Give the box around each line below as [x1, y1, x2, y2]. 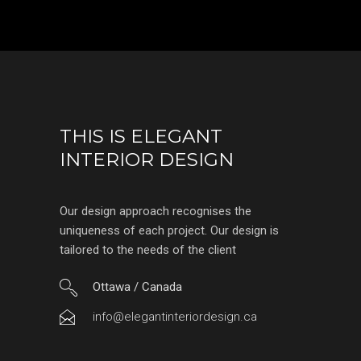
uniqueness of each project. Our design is [60, 223, 279, 239]
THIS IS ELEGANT [60, 125, 222, 148]
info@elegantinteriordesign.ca [93, 309, 257, 325]
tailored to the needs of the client [60, 243, 236, 258]
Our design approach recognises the [60, 204, 251, 219]
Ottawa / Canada [93, 280, 182, 295]
